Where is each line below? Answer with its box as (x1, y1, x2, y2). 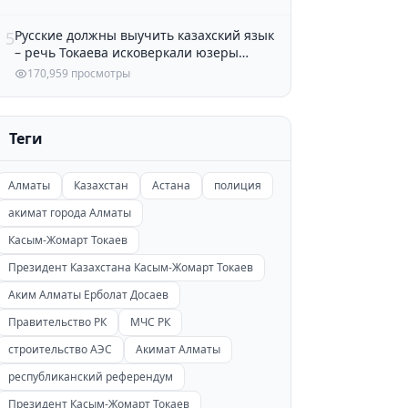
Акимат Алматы (135, 341, 220, 357)
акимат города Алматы (7, 204, 131, 220)
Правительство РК (7, 313, 107, 330)
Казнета (14, 60, 66, 78)
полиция (213, 177, 261, 193)
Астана (151, 177, 190, 193)
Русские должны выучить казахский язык (14, 25, 274, 44)
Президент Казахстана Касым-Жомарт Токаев (7, 259, 253, 275)
